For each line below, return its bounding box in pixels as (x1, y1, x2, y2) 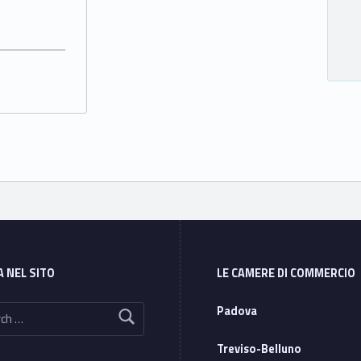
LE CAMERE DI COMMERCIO (217, 264, 356, 283)
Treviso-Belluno (217, 339, 302, 358)
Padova (217, 302, 258, 321)
